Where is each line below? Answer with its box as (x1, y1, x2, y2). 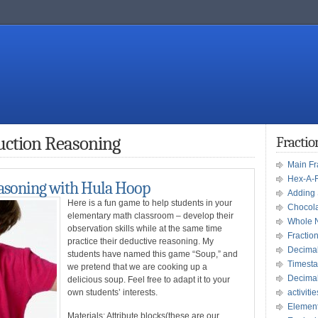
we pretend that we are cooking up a (67, 262, 207, 272)
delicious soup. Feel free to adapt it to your (67, 275, 230, 285)
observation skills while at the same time (67, 224, 222, 234)
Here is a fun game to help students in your (67, 198, 232, 208)
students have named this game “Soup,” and (67, 249, 238, 259)
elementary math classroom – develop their (67, 211, 234, 221)
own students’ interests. (67, 287, 158, 297)
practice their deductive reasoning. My (67, 236, 214, 246)
